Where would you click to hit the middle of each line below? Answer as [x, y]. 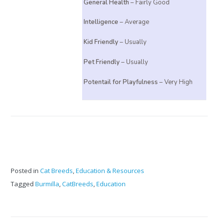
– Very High [175, 82]
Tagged [23, 184]
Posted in [26, 171]
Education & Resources [110, 171]
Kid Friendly [101, 42]
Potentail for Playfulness [120, 82]
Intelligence [101, 22]
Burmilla [47, 184]
